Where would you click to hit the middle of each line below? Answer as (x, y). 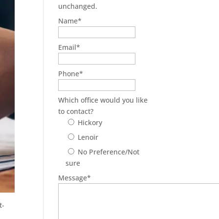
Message (73, 177)
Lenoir (88, 137)
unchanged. (78, 6)
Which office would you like (103, 100)
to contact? (76, 111)
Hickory (90, 122)
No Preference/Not (109, 152)
